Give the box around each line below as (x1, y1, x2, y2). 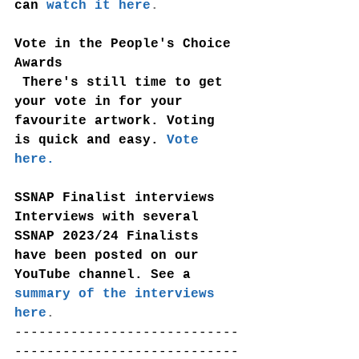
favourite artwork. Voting (14, 114, 223, 129)
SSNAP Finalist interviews (14, 191, 215, 206)
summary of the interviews (14, 287, 223, 302)
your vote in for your (14, 95, 191, 110)
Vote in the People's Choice (14, 37, 239, 52)
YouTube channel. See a (14, 268, 191, 283)
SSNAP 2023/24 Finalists (14, 229, 207, 244)
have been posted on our (14, 248, 207, 264)
